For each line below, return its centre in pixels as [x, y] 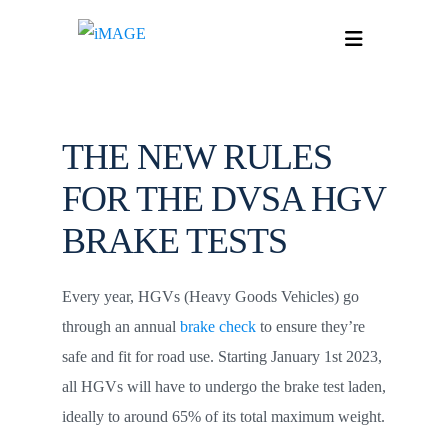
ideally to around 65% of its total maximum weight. [223, 416]
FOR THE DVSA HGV [223, 199]
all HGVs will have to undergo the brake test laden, [223, 386]
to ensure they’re [310, 326]
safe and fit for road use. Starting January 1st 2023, [221, 356]
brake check [215, 326]
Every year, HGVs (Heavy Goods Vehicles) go [210, 296]
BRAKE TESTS [174, 241]
